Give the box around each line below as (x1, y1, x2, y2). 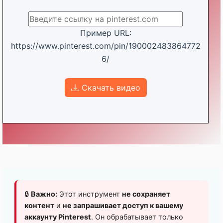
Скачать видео (79, 83, 140, 93)
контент (24, 201, 54, 210)
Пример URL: (80, 28, 131, 38)
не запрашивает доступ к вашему (63, 201, 183, 210)
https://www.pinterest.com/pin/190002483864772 (10, 41, 201, 51)
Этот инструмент (57, 190, 122, 198)
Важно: (31, 190, 57, 198)
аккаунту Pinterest (24, 213, 91, 221)
